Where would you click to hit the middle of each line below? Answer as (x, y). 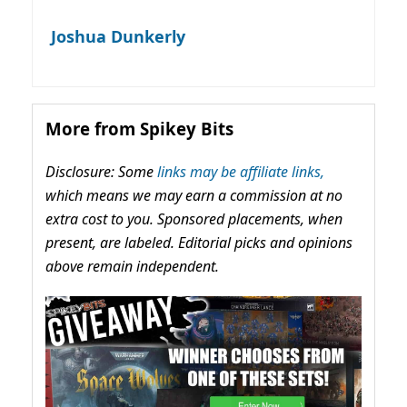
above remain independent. (132, 266)
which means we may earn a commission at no (194, 195)
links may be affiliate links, (241, 171)
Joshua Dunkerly (118, 36)
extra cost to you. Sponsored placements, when (194, 218)
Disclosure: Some (101, 171)
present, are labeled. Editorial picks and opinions (199, 242)
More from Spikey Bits (139, 128)
